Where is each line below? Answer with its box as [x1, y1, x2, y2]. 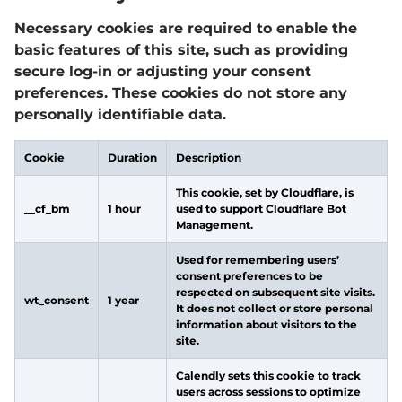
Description [176, 151, 241, 164]
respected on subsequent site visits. [176, 285, 375, 299]
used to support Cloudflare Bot [176, 202, 346, 215]
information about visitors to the [176, 318, 357, 331]
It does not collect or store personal [176, 301, 373, 315]
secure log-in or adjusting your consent [14, 63, 311, 80]
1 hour [108, 202, 141, 215]
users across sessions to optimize [176, 385, 361, 398]
